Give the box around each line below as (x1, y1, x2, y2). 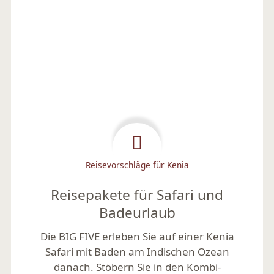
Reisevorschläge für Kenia (85, 159, 189, 171)
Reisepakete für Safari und (51, 185, 223, 205)
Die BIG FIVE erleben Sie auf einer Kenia (40, 229, 234, 244)
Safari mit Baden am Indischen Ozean (45, 245, 229, 259)
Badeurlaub (98, 203, 176, 223)
